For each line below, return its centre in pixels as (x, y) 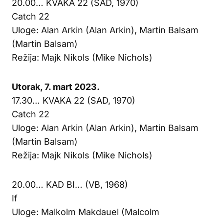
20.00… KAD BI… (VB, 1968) (70, 184)
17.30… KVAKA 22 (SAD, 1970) (74, 100)
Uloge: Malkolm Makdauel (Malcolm (86, 212)
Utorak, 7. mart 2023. (56, 87)
